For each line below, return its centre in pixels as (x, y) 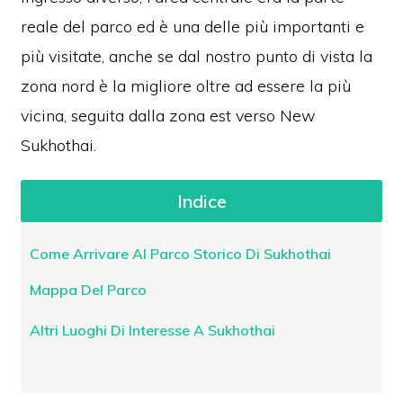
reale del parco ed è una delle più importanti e (193, 27)
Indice (201, 201)
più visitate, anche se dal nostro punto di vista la (197, 56)
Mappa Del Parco (89, 290)
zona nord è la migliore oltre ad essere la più (186, 86)
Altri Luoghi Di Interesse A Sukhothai (153, 330)
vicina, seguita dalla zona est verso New (169, 116)
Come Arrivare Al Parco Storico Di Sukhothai (181, 254)
